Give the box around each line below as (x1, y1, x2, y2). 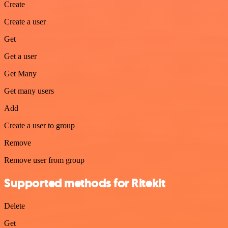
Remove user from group (4, 156, 84, 165)
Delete (4, 202, 25, 211)
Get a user (4, 52, 37, 61)
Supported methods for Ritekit (4, 175, 165, 192)
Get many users (4, 87, 54, 96)
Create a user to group (4, 121, 75, 130)
